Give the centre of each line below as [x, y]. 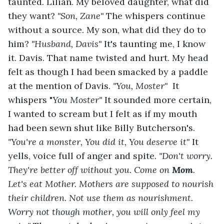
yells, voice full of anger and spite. [83, 155]
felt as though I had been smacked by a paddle [109, 71]
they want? [33, 15]
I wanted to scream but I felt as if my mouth [104, 113]
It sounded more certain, [159, 99]
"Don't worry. [187, 155]
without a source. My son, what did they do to [108, 29]
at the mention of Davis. [60, 85]
